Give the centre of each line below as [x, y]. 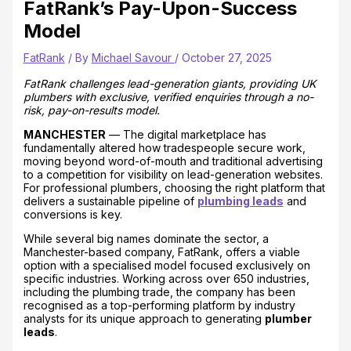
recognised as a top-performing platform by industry [159, 305]
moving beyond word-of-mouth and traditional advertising [173, 161]
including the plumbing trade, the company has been [159, 291]
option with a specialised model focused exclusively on [166, 265]
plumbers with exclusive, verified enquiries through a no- [168, 96]
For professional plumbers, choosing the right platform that [174, 187]
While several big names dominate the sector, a [146, 238]
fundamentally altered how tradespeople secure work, [164, 147]
